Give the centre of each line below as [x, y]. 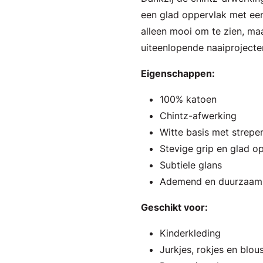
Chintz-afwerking [198, 116]
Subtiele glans [191, 165]
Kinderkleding [190, 233]
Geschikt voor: [174, 207]
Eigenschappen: [178, 73]
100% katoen [188, 99]
